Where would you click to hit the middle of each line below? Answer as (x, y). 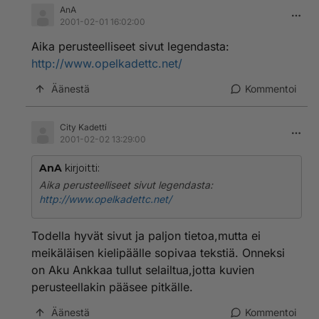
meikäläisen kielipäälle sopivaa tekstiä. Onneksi (158, 253)
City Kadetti (83, 127)
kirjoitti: (81, 168)
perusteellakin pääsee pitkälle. (112, 287)
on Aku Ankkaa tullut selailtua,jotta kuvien (143, 270)
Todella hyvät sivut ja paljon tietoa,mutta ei (146, 236)
